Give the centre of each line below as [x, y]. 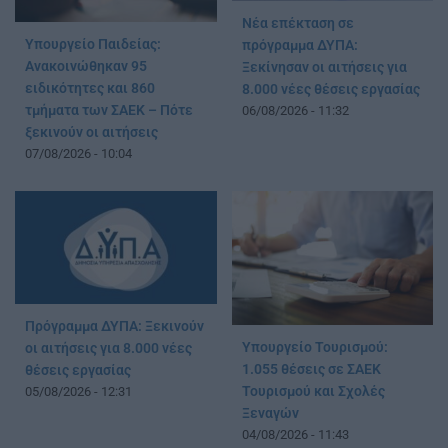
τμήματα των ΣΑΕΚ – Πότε [109, 110]
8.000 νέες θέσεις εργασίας [330, 89]
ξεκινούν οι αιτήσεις [91, 132]
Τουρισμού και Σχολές [313, 391]
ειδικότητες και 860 [90, 88]
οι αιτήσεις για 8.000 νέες [108, 349]
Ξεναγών [270, 413]
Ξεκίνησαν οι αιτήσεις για [324, 67]
